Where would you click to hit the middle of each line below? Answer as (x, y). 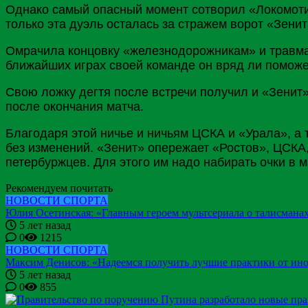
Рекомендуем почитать (59, 188)
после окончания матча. (75, 106)
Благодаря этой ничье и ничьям (99, 133)
